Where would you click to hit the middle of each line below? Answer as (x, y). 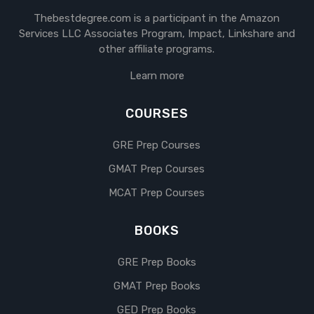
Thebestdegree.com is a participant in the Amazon (157, 19)
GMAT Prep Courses (157, 169)
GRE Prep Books (157, 262)
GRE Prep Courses (157, 145)
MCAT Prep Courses (157, 193)
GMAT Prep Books (157, 286)
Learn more (157, 76)
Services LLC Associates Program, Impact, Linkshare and (157, 34)
